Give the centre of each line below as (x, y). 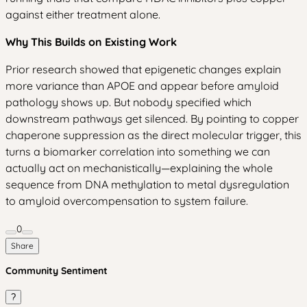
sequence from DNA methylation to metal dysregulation (147, 184)
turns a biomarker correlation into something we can (138, 151)
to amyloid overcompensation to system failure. (127, 201)
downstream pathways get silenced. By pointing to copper (152, 119)
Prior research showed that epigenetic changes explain (143, 69)
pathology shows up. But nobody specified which (128, 102)
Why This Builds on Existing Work (91, 42)
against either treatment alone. (83, 14)
